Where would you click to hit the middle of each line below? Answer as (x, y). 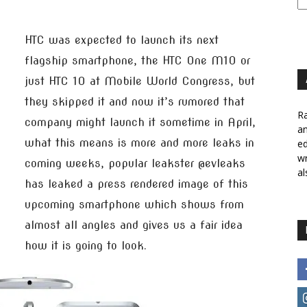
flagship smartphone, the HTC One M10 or (137, 61)
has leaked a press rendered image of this (136, 184)
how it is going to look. (86, 246)
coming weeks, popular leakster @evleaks (135, 163)
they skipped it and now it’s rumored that (135, 102)
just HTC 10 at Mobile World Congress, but (140, 81)
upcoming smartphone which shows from (134, 205)
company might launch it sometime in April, (140, 122)
